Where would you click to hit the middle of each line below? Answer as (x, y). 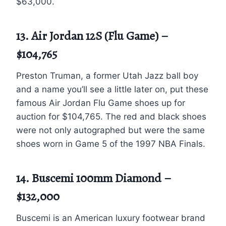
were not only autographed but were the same (110, 130)
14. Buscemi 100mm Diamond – (94, 178)
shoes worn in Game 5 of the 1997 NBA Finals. (111, 144)
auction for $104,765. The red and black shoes (111, 116)
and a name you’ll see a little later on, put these (112, 89)
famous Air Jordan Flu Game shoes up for (101, 103)
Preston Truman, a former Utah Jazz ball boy (107, 75)
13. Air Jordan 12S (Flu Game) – (92, 36)
